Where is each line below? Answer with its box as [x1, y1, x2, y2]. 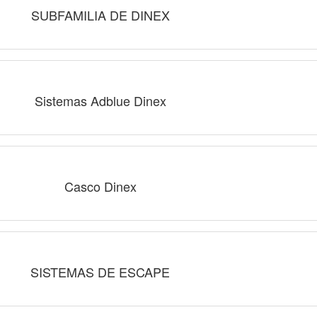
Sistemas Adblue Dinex [34, 91, 166, 110]
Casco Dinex [64, 177, 137, 195]
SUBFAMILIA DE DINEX [30, 6, 170, 24]
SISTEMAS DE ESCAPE [30, 263, 170, 281]
